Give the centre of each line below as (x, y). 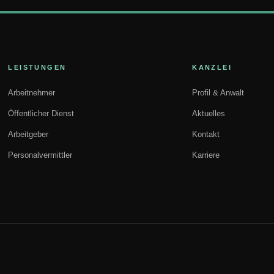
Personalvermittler (40, 155)
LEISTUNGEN (37, 67)
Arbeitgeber (28, 134)
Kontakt (206, 134)
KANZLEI (212, 67)
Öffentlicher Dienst (41, 113)
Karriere (206, 155)
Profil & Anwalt (218, 93)
